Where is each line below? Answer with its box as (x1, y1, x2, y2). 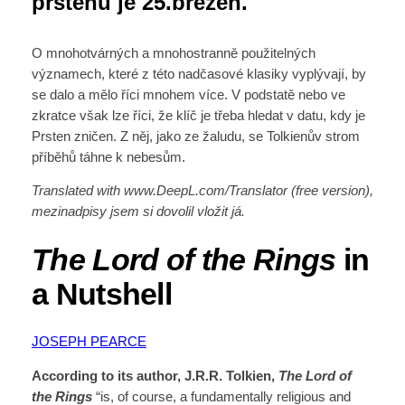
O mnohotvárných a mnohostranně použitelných (31, 45, 316, 61)
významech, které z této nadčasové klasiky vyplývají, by (31, 66, 366, 81)
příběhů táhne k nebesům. (31, 149, 193, 165)
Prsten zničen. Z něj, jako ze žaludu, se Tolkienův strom (31, 128, 360, 144)
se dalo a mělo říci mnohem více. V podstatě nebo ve (31, 87, 345, 102)
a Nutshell (31, 277, 173, 311)
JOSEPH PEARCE (31, 334, 146, 350)
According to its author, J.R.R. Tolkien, (31, 368, 278, 383)
